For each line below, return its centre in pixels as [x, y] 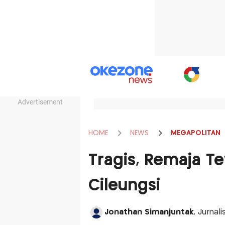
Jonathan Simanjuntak [149, 212]
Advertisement [40, 102]
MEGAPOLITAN [195, 133]
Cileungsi [124, 186]
